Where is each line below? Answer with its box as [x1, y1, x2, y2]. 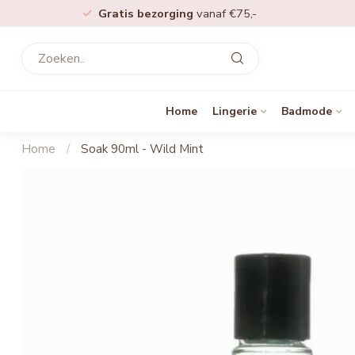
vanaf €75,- [197, 6, 257, 21]
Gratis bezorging [98, 6, 197, 21]
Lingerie [212, 104, 257, 119]
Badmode [281, 104, 332, 119]
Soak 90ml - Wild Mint [81, 141, 204, 157]
